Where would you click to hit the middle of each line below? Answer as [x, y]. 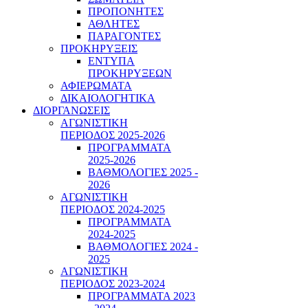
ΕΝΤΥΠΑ [111, 61]
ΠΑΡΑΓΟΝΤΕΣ [124, 36]
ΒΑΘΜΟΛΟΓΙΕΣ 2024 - [143, 246]
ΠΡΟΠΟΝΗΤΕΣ [126, 11]
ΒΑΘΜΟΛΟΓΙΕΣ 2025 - [143, 172]
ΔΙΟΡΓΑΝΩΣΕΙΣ [71, 110]
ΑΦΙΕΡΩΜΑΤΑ [96, 86]
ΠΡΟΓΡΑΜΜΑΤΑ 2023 [142, 296]
